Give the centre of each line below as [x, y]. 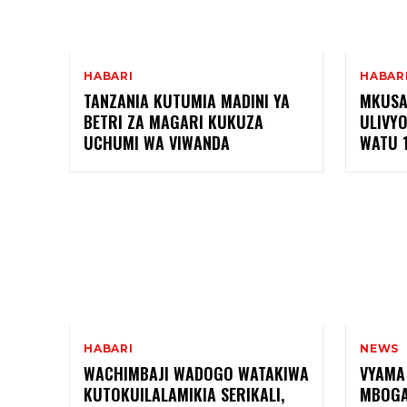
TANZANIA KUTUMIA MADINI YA [187, 100]
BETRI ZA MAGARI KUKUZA [174, 121]
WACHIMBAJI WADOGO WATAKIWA [196, 373]
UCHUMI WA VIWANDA [157, 142]
